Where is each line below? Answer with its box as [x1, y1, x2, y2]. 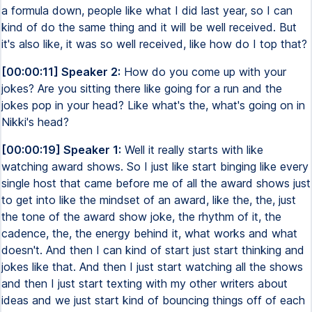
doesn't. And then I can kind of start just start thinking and [1, 243, 304, 257]
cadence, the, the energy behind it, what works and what [1, 226, 297, 240]
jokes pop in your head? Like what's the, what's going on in [1, 98, 305, 112]
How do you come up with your [120, 65, 286, 79]
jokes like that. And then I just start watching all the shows [1, 260, 303, 274]
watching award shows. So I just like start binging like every [1, 159, 309, 173]
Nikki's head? [1, 115, 69, 129]
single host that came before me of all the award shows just [1, 176, 311, 190]
